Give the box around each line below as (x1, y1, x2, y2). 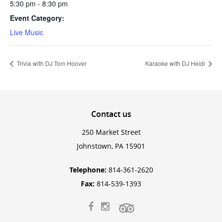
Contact (91, 108, 120, 119)
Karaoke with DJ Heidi (145, 58, 207, 67)
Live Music (10, 27, 43, 37)
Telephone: (69, 165, 107, 174)
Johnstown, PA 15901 (77, 141, 145, 151)
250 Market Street (81, 127, 141, 137)
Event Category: (10, 13, 64, 23)
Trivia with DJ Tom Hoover (15, 58, 87, 67)
